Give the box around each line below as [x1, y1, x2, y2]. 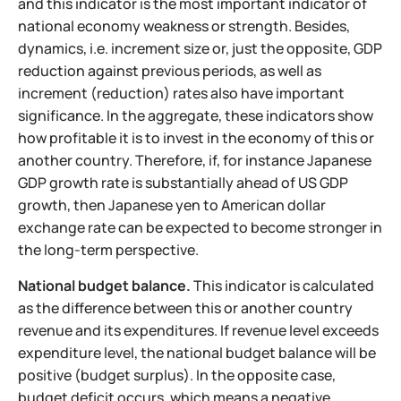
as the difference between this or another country [18, 297, 353, 318]
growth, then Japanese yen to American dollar [18, 194, 326, 215]
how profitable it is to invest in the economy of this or [18, 127, 374, 148]
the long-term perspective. [18, 239, 199, 260]
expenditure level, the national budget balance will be [18, 342, 376, 363]
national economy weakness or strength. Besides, [18, 15, 350, 36]
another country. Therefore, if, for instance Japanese [18, 149, 371, 170]
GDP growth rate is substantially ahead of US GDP [18, 172, 348, 192]
